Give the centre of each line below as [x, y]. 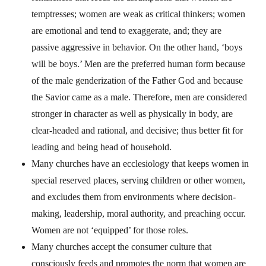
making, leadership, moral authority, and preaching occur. [139, 213]
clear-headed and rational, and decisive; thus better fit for [137, 130]
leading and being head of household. [102, 147]
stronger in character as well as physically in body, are [132, 113]
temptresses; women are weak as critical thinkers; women [139, 14]
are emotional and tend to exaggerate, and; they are [127, 30]
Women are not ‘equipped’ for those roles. [110, 230]
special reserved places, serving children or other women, [139, 180]
